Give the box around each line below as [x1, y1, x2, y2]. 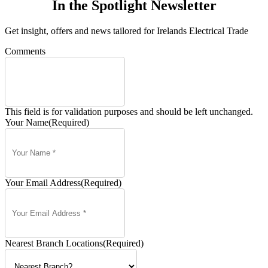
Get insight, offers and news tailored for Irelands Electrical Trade [5, 26, 248, 36]
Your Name [5, 117, 48, 128]
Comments [5, 46, 45, 57]
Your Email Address [5, 178, 81, 188]
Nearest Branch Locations [5, 238, 103, 249]
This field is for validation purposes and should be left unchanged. [5, 106, 253, 117]
